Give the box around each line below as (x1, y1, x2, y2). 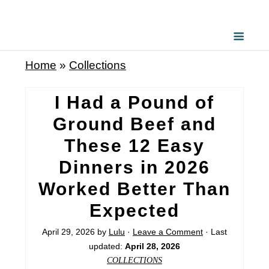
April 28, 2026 (125, 241, 180, 251)
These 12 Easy (64, 135, 205, 156)
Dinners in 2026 (59, 157, 210, 177)
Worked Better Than (38, 178, 231, 199)
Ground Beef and (53, 113, 216, 134)
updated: (89, 241, 125, 251)
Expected (89, 200, 180, 220)
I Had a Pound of (55, 92, 214, 112)
